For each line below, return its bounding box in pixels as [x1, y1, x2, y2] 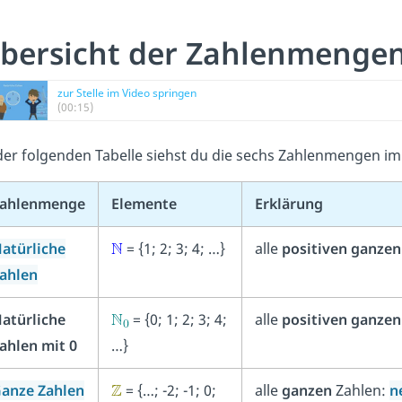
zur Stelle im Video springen [57, 85, 197, 101]
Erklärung [254, 194, 323, 214]
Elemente [110, 194, 177, 214]
